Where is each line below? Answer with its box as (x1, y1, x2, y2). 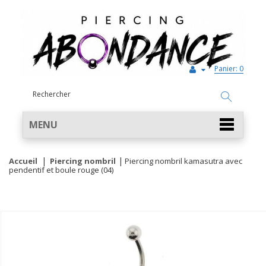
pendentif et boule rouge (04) (9, 164, 113, 175)
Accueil (9, 156, 37, 166)
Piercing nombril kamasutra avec (125, 156, 242, 166)
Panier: (214, 64, 237, 74)
